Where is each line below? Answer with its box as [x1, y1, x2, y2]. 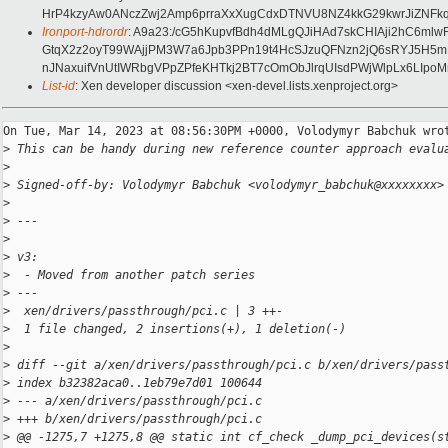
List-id [42, 79, 75, 94]
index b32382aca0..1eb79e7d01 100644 [10, 376, 262, 391]
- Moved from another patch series [10, 268, 255, 283]
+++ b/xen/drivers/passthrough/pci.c [10, 412, 262, 427]
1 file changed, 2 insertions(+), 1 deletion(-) [10, 322, 346, 337]
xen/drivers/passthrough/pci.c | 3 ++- [10, 304, 283, 319]
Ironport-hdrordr [42, 25, 128, 40]
